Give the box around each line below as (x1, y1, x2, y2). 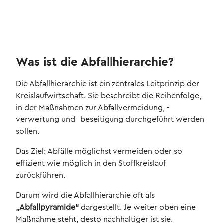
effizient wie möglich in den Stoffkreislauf (16, 159, 166, 168)
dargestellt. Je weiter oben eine (79, 203, 196, 212)
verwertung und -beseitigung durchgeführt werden (16, 115, 204, 124)
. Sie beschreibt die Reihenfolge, (84, 92, 201, 100)
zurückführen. (16, 171, 65, 180)
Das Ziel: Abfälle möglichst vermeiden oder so (16, 147, 182, 156)
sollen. (16, 127, 39, 136)
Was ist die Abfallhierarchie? (16, 56, 174, 69)
